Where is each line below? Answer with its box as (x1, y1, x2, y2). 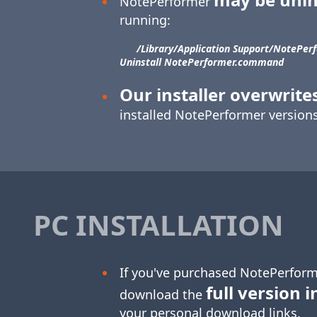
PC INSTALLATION (33, 205, 284, 245)
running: (120, 11, 171, 29)
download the (120, 286, 206, 304)
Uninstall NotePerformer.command (120, 55, 284, 69)
